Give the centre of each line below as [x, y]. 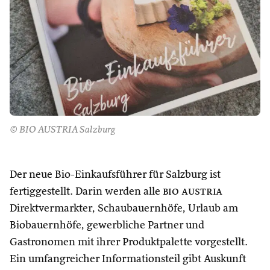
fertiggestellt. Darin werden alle [86, 192]
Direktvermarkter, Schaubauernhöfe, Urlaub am [124, 209]
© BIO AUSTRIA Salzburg [62, 130]
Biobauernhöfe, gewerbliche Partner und [107, 225]
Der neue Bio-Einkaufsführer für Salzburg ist [115, 175]
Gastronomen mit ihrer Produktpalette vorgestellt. [129, 242]
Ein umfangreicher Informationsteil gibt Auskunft [128, 259]
